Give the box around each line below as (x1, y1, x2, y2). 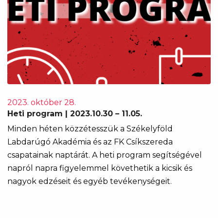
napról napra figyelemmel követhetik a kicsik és (7, 163, 192, 173)
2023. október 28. (7, 98, 76, 107)
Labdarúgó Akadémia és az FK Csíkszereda (7, 137, 173, 146)
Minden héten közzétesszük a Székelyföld (7, 124, 173, 133)
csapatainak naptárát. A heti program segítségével (7, 150, 202, 160)
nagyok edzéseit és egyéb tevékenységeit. (7, 177, 172, 186)
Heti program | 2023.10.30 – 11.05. (7, 109, 142, 118)
